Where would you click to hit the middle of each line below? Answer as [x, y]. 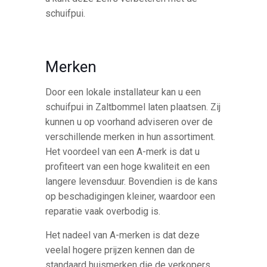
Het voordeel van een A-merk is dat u [123, 152]
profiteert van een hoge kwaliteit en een [128, 167]
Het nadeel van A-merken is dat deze [123, 235]
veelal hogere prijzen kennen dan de [120, 250]
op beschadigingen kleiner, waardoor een [131, 197]
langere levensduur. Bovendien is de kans [132, 182]
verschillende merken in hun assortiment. [131, 137]
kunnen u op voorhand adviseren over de [129, 122]
